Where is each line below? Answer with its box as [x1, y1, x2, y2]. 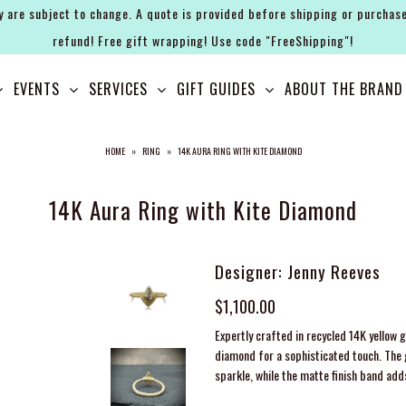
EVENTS [14, 78, 61, 101]
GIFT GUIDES [177, 78, 256, 101]
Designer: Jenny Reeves [214, 258, 381, 284]
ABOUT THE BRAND [285, 78, 404, 101]
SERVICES [89, 78, 149, 101]
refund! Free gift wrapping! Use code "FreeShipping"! [52, 31, 353, 50]
